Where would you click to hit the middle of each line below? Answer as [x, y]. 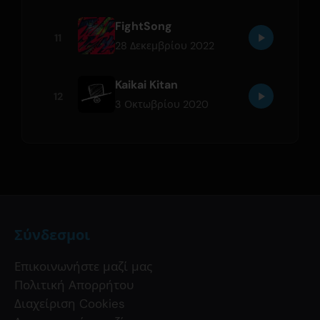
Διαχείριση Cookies [70, 303]
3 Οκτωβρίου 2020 [162, 104]
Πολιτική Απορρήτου [74, 285]
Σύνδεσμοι [52, 235]
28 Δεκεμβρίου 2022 [165, 45]
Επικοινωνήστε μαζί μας [83, 266]
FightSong [144, 26]
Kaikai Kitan [147, 84]
